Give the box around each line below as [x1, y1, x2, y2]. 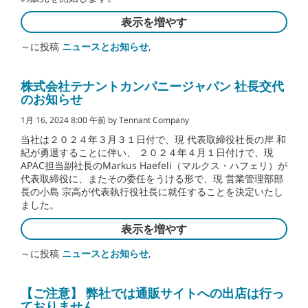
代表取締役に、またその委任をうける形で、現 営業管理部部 [21, 172, 283, 186]
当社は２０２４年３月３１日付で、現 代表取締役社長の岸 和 [21, 133, 286, 146]
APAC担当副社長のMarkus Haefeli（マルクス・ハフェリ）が [21, 159, 287, 173]
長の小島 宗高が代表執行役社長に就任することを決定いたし [21, 185, 283, 199]
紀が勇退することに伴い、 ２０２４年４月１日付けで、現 [21, 146, 274, 159]
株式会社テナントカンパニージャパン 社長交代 [21, 78, 284, 95]
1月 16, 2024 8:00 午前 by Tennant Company [21, 114, 189, 126]
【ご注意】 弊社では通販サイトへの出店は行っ [21, 285, 284, 302]
